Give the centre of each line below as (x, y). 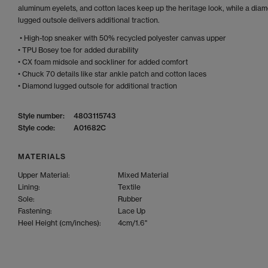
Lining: (29, 187)
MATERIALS (42, 156)
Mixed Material (143, 175)
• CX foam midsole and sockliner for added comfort (103, 62)
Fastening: (35, 211)
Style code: (36, 128)
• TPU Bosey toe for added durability (78, 50)
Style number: (41, 116)
